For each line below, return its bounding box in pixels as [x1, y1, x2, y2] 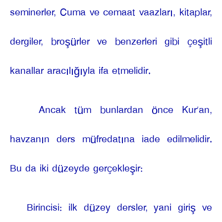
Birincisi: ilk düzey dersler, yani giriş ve [27, 198, 212, 218]
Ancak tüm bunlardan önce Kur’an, [39, 100, 212, 120]
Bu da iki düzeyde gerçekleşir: [10, 159, 143, 178]
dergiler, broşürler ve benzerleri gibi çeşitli [10, 32, 212, 52]
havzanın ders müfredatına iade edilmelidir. [10, 129, 212, 149]
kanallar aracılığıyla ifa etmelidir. [10, 61, 151, 81]
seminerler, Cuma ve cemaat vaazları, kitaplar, [10, 2, 212, 22]
